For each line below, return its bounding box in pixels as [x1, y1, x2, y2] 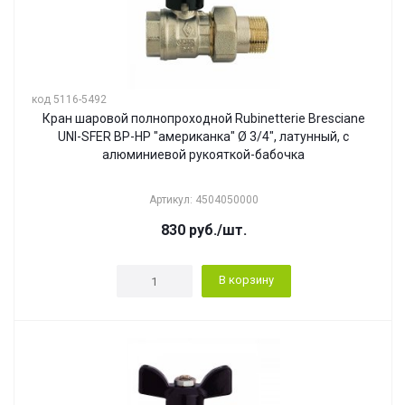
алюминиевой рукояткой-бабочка [102, 147, 305, 162]
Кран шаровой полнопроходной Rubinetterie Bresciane [42, 111, 365, 126]
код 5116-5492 [32, 93, 107, 106]
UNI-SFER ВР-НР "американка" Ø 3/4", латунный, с [58, 129, 349, 144]
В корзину [218, 273, 274, 287]
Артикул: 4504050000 [148, 193, 259, 206]
